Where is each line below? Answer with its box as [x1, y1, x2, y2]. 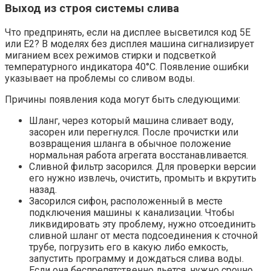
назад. [29, 184, 57, 196]
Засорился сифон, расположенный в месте [29, 195, 223, 207]
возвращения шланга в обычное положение [29, 138, 231, 150]
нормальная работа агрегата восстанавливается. [29, 149, 248, 162]
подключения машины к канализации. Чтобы [29, 207, 235, 219]
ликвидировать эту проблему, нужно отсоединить [29, 218, 256, 230]
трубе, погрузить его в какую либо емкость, [29, 241, 228, 253]
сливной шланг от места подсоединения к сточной [29, 230, 258, 242]
